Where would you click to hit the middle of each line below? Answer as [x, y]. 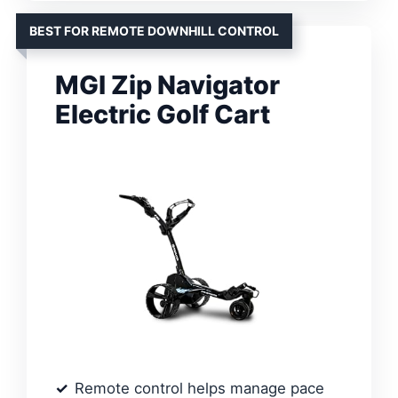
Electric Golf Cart [163, 114]
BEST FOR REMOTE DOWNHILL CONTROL [154, 30]
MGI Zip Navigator [167, 84]
